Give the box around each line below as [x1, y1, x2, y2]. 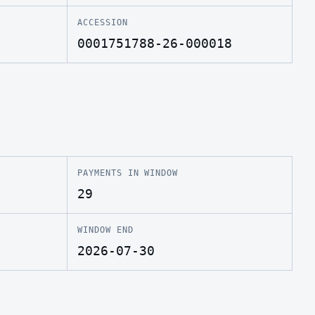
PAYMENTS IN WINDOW [77, 167, 179, 178]
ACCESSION [77, 17, 128, 28]
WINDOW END [77, 224, 134, 235]
